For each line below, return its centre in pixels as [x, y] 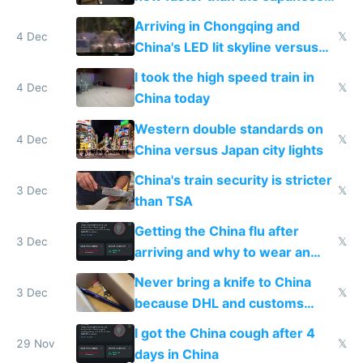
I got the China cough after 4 [224, 333]
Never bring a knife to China [222, 282]
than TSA [163, 201]
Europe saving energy [204, 68]
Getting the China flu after [216, 231]
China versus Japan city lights [228, 149]
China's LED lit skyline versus [226, 47]
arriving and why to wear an [222, 252]
